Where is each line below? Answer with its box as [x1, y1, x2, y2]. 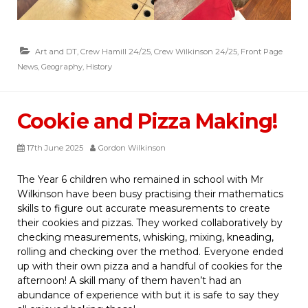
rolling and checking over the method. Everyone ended [17, 245, 283, 258]
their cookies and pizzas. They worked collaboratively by [17, 216, 283, 229]
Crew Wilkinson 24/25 [154, 46, 237, 56]
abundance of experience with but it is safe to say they [17, 288, 279, 301]
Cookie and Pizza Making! [17, 108, 278, 134]
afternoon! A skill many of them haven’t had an [17, 274, 241, 287]
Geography [41, 61, 82, 71]
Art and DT [35, 46, 77, 56]
